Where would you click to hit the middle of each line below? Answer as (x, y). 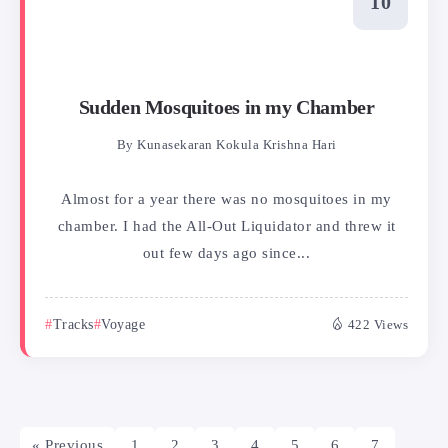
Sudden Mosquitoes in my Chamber (226, 107)
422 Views (377, 325)
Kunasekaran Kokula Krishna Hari (237, 145)
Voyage (123, 325)
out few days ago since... (226, 253)
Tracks (73, 325)
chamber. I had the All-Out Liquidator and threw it (226, 226)
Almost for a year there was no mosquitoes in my (226, 199)
